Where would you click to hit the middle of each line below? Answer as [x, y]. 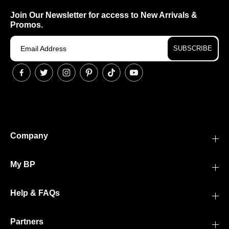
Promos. [27, 25]
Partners [27, 222]
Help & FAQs [35, 193]
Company [29, 136]
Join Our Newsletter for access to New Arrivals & [104, 15]
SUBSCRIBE [193, 48]
